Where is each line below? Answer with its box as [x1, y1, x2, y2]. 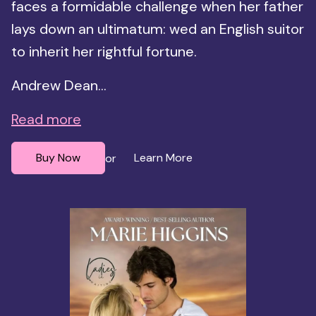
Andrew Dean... [11, 76, 107, 95]
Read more [11, 110, 81, 129]
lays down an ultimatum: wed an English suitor [11, 20, 304, 39]
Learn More [134, 150, 193, 166]
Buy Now [36, 150, 80, 166]
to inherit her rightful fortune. [11, 42, 197, 61]
